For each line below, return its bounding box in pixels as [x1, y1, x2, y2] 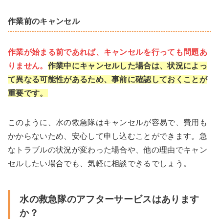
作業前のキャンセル [8, 17, 80, 26]
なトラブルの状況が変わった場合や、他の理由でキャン [8, 146, 208, 154]
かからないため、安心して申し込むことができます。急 [8, 132, 208, 141]
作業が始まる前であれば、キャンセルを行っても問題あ [8, 48, 207, 57]
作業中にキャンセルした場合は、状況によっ [47, 62, 208, 70]
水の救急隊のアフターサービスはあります [20, 194, 199, 205]
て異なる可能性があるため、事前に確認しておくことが [8, 75, 207, 84]
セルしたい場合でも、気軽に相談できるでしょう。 [8, 159, 192, 168]
